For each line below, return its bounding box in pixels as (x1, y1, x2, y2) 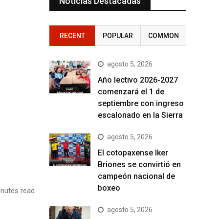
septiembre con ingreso (98, 99, 184, 109)
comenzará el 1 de (98, 87, 164, 97)
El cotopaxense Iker (98, 148, 168, 158)
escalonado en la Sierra (98, 110, 183, 120)
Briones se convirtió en (98, 160, 181, 170)
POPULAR (102, 32, 133, 40)
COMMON (148, 32, 179, 40)
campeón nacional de (98, 172, 175, 181)
